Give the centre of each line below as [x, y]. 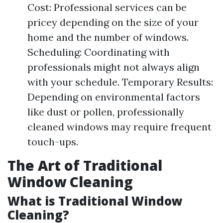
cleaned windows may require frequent [119, 127]
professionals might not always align [113, 67]
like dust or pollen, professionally [106, 112]
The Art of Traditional [85, 165]
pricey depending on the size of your [113, 22]
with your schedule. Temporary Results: [120, 82]
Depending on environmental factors [114, 97]
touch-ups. [53, 142]
